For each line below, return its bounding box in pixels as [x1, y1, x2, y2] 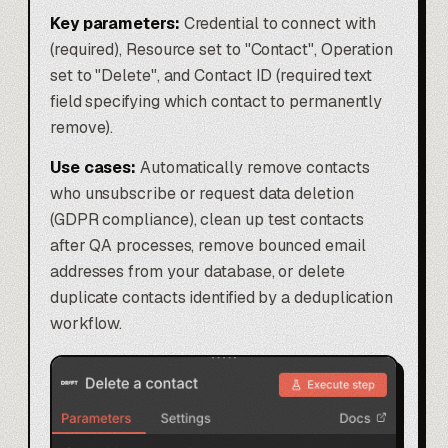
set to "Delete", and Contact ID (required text [50, 65, 373, 87]
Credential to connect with [179, 13, 376, 35]
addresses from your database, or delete [50, 261, 345, 283]
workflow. [50, 313, 123, 335]
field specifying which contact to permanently [50, 91, 383, 113]
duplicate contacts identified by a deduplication [50, 287, 393, 309]
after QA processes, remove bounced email [50, 235, 366, 257]
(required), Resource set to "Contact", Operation [50, 39, 393, 61]
